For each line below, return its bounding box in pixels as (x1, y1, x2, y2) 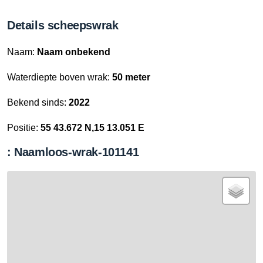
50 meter (112, 72, 150, 82)
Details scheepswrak (7, 19, 119, 32)
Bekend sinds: (7, 97, 69, 107)
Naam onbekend (37, 47, 110, 57)
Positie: (7, 123, 41, 133)
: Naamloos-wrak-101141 (7, 146, 139, 159)
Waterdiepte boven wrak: (7, 72, 112, 82)
